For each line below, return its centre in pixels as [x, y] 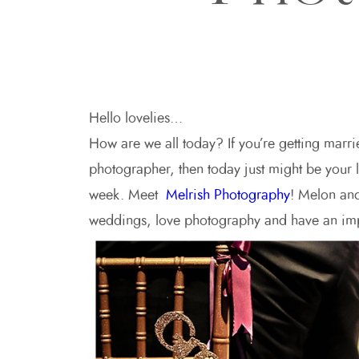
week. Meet [125, 195]
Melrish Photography [226, 195]
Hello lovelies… [135, 118]
